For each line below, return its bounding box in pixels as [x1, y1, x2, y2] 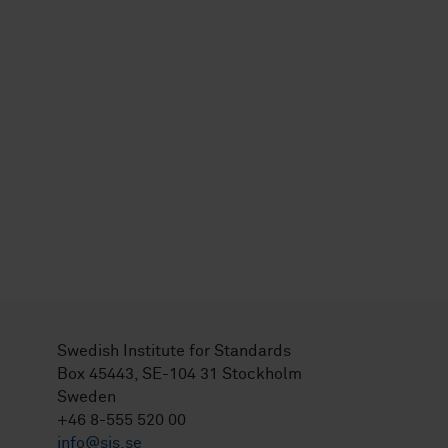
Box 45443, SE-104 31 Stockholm [57, 366, 302, 382]
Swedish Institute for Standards [57, 343, 291, 359]
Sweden [57, 389, 116, 405]
